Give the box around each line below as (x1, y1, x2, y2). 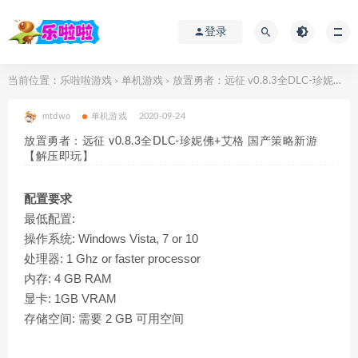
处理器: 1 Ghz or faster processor (24, 252, 201, 265)
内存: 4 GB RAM (24, 272, 112, 285)
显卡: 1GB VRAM (24, 292, 117, 305)
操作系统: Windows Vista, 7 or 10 (24, 232, 198, 245)
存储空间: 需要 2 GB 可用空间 (24, 312, 184, 325)
